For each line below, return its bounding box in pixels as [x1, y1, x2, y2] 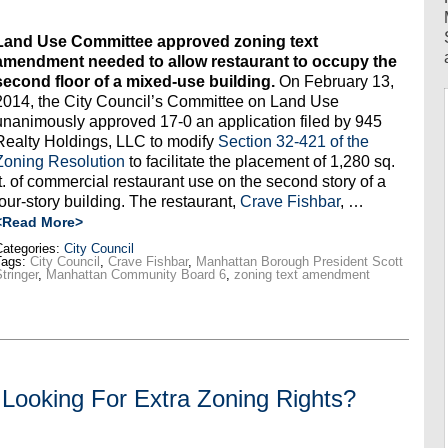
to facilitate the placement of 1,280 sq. [124, 153, 395, 171]
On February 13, [274, 73, 394, 91]
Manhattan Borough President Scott [195, 254, 403, 270]
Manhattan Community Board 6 [45, 267, 226, 283]
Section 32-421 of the [217, 133, 369, 151]
